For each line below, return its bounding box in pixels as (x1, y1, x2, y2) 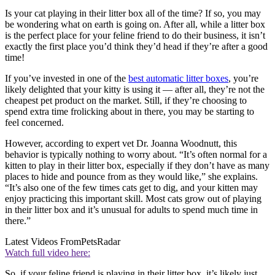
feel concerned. (5, 117, 66, 128)
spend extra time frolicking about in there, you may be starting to (5, 106, 254, 117)
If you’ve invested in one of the (5, 72, 128, 83)
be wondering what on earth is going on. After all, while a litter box (5, 18, 265, 29)
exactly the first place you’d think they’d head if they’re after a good (5, 41, 268, 52)
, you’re (228, 72, 258, 83)
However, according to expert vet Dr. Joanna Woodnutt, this (5, 137, 237, 149)
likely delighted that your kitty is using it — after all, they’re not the (5, 83, 265, 95)
